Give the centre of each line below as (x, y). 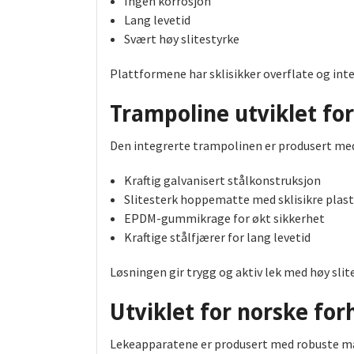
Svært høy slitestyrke (181, 39)
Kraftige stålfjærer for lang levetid (217, 237)
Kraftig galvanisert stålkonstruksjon (222, 181)
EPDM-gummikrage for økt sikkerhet (224, 218)
